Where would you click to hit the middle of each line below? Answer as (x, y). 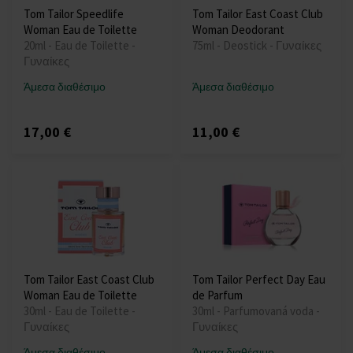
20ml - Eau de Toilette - (80, 46)
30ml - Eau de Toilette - (80, 311)
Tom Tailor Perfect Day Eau (259, 280)
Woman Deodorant (238, 30)
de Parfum (217, 295)
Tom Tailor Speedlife (74, 14)
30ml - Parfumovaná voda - (256, 311)
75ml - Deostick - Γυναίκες (257, 46)
